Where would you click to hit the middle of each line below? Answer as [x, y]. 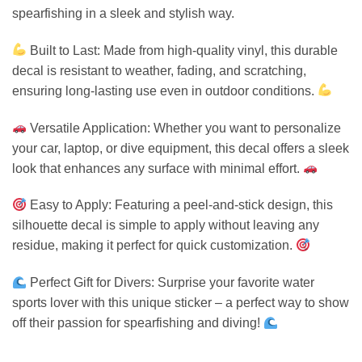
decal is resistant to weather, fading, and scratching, [159, 70]
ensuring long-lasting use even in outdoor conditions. [165, 90]
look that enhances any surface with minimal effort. [158, 168]
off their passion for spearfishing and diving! [138, 323]
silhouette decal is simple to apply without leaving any [166, 225]
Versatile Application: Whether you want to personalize [184, 128]
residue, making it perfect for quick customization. [154, 246]
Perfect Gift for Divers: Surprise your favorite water [171, 283]
